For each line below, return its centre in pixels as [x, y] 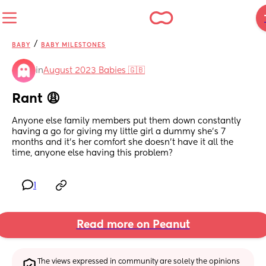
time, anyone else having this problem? [92, 153]
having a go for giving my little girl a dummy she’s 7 [119, 132]
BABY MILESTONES [73, 45]
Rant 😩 [36, 99]
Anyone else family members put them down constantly [126, 121]
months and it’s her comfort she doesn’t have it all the [123, 143]
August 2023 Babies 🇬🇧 [94, 71]
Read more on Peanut [133, 225]
